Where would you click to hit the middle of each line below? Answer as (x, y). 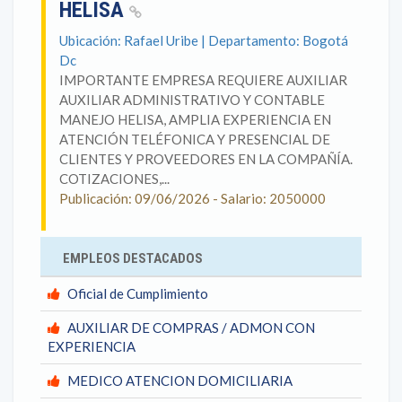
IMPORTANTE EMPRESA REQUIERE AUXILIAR (203, 80)
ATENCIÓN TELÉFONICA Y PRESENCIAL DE (195, 139)
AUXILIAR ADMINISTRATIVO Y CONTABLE (192, 100)
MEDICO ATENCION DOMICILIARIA (180, 380)
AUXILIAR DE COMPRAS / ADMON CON (191, 328)
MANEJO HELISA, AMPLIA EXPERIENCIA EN (195, 119)
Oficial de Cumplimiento (138, 293)
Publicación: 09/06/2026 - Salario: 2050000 (192, 198)
